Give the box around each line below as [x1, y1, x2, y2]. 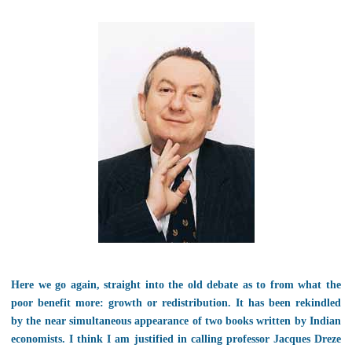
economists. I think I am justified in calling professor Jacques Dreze [11, 333, 341, 345]
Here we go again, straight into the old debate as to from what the [11, 279, 341, 291]
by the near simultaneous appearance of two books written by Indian [11, 315, 341, 327]
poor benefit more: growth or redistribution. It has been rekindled [11, 297, 341, 309]
